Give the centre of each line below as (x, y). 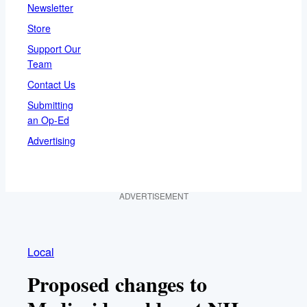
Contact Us (51, 84)
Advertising (51, 140)
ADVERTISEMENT (153, 195)
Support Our (54, 48)
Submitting (50, 105)
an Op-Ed (48, 120)
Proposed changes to (117, 283)
